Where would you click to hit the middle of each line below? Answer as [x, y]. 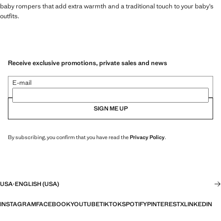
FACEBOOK [53, 204]
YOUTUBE [85, 204]
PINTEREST [164, 204]
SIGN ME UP [110, 108]
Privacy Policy [147, 137]
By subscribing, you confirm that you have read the [69, 137]
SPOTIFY [134, 204]
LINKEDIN [198, 204]
